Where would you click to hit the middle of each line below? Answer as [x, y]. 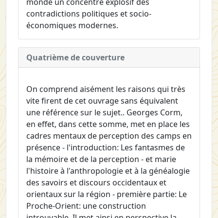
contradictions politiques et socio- [89, 14]
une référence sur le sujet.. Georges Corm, [104, 113]
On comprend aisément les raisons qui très [106, 89]
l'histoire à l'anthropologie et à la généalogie [108, 171]
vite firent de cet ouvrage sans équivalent [102, 101]
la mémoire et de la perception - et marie [101, 159]
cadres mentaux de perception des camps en [109, 136]
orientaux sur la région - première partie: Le [107, 194]
